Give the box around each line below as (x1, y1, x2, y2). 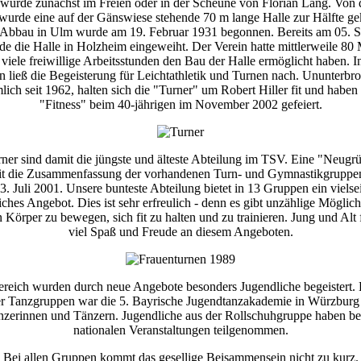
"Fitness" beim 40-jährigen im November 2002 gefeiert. (39, 98, 322, 112)
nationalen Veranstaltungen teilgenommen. (73, 323, 288, 338)
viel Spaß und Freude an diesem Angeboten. (68, 225, 293, 239)
